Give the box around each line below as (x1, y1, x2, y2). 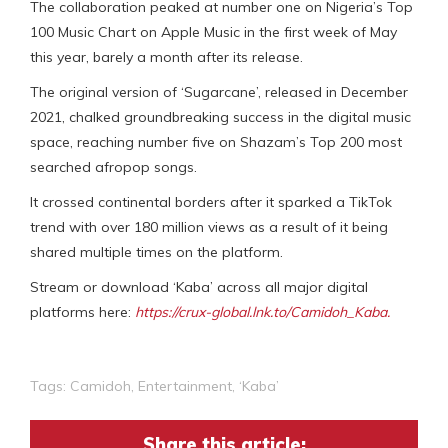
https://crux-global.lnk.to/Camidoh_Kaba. (135, 302, 390, 321)
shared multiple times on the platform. (30, 242, 283, 261)
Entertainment (138, 376, 232, 395)
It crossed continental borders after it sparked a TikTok (30, 192, 392, 211)
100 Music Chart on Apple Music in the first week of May (30, 22, 397, 41)
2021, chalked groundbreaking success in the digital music (30, 107, 411, 126)
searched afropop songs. (30, 157, 197, 176)
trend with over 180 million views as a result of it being (30, 217, 388, 236)
